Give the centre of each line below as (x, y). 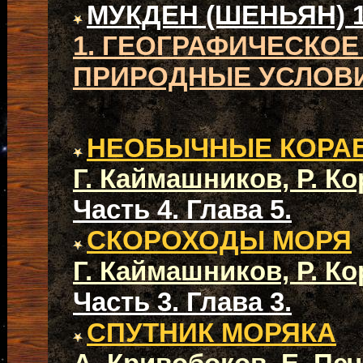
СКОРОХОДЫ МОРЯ (219, 240)
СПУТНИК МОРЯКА (211, 333)
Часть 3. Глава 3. (182, 302)
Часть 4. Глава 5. (182, 209)
